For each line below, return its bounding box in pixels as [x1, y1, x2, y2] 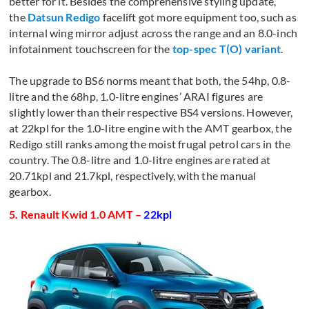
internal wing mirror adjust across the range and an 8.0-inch [9, 26, 298, 39]
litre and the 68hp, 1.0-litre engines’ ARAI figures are [9, 89, 263, 103]
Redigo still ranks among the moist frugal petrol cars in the [9, 137, 291, 150]
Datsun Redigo [28, 10, 101, 23]
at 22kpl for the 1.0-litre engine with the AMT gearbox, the [9, 121, 292, 134]
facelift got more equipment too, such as [100, 10, 297, 23]
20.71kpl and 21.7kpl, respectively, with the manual [9, 168, 257, 182]
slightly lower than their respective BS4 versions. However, [9, 105, 293, 119]
